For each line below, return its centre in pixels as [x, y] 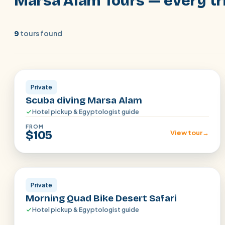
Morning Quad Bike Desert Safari [101, 198]
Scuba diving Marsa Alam [84, 100]
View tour [186, 133]
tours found [41, 33]
